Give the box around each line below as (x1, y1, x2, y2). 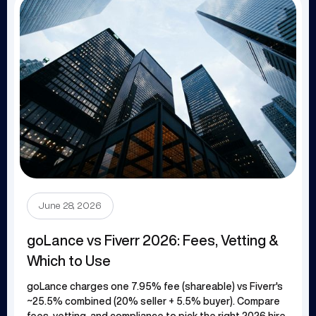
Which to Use (27, 253, 111, 269)
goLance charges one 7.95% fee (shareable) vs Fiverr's (27, 281, 283, 292)
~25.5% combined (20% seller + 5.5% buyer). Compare (27, 296, 280, 307)
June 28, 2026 (39, 200, 102, 212)
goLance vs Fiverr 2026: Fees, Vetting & (27, 233, 279, 248)
